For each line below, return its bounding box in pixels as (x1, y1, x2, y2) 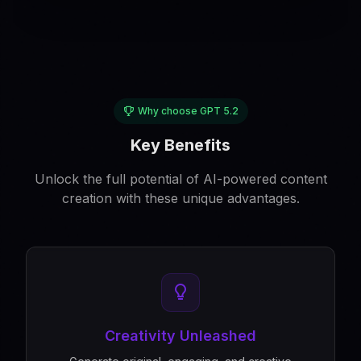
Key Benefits (131, 135, 230, 155)
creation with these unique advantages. (61, 190, 300, 206)
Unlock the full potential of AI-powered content (34, 171, 327, 187)
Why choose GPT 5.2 (137, 105, 239, 117)
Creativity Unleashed (105, 327, 256, 344)
